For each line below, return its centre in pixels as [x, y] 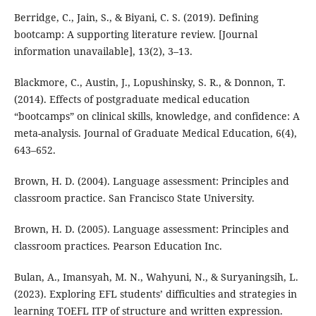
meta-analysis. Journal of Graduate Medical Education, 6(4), [155, 133]
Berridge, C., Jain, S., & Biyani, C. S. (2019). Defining [136, 18]
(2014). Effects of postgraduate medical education [132, 99]
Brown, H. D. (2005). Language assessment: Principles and [151, 229]
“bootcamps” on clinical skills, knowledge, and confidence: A [157, 116]
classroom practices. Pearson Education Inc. [118, 246]
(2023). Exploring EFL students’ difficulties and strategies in [155, 294]
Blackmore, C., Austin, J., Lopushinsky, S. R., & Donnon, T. [150, 83]
